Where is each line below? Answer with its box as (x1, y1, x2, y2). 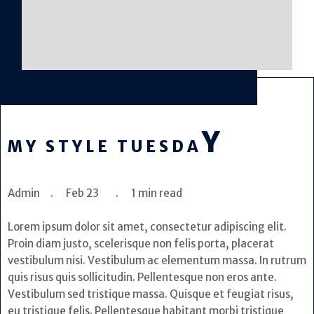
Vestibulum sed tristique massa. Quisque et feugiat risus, (8, 287, 294, 301)
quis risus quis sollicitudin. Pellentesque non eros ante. (8, 270, 277, 284)
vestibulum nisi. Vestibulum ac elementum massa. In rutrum (8, 253, 306, 267)
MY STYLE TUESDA (8, 137, 202, 157)
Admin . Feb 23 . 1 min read (8, 186, 216, 200)
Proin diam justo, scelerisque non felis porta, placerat (8, 236, 274, 250)
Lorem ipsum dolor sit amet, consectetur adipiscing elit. (8, 219, 287, 233)
